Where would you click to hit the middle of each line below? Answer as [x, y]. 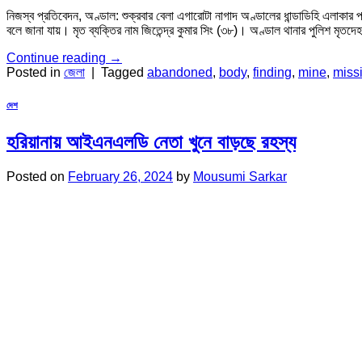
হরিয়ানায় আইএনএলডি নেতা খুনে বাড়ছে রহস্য [151, 142]
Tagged [124, 73]
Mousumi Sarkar [240, 176]
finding [272, 73]
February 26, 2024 [120, 176]
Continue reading [58, 58]
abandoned [180, 73]
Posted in [35, 73]
